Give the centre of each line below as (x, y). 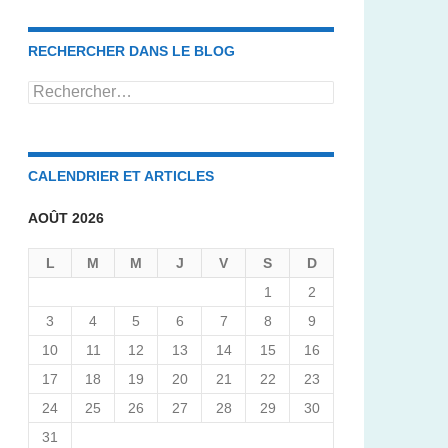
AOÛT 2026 (66, 217)
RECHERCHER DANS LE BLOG (131, 50)
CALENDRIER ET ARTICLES (121, 175)
